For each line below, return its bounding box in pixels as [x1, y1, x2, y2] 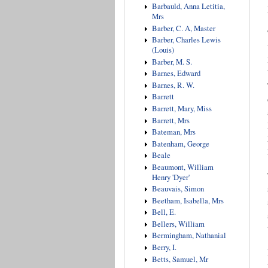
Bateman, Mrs [151, 127, 196, 138]
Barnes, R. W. [151, 80, 194, 90]
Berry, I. [151, 242, 176, 253]
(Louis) [151, 45, 174, 56]
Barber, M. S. [151, 56, 192, 67]
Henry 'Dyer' [151, 172, 190, 182]
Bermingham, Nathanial [151, 230, 226, 241]
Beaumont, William [151, 162, 214, 172]
